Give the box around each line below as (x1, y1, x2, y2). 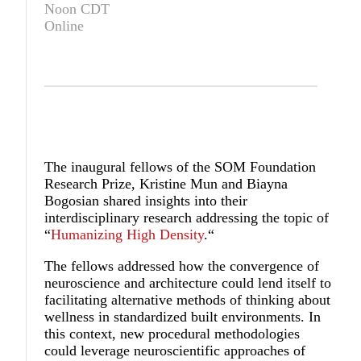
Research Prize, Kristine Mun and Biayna (44, 176, 288, 193)
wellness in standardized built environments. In (44, 309, 322, 326)
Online (44, 18, 85, 35)
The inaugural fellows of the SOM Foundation (44, 159, 317, 176)
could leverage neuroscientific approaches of (44, 342, 306, 359)
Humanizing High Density (51, 226, 205, 243)
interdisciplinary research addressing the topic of (44, 210, 330, 226)
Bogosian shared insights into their (44, 193, 248, 210)
